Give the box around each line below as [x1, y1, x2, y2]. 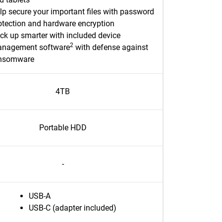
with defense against [73, 43, 148, 52]
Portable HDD [39, 123, 87, 132]
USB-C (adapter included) [29, 203, 116, 213]
